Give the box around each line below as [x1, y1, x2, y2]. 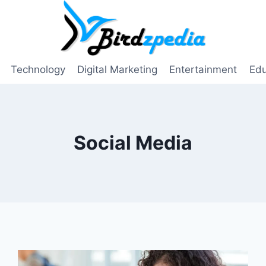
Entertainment [169, 64, 237, 76]
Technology [10, 64, 65, 76]
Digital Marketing [77, 64, 157, 76]
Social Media [74, 131, 192, 155]
